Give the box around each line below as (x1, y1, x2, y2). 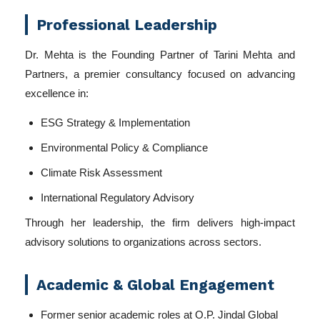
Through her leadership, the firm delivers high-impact (25, 216, 295, 229)
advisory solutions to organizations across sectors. (25, 236, 261, 248)
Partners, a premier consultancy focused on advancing (25, 68, 295, 80)
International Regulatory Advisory (41, 191, 194, 204)
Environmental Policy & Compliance (41, 141, 208, 154)
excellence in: (25, 87, 89, 99)
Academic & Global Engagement (36, 276, 274, 294)
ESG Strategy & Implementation (41, 116, 190, 129)
